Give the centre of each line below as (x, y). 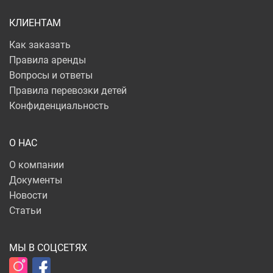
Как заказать (40, 45)
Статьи (25, 211)
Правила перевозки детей (68, 90)
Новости (28, 195)
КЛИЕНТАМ (35, 23)
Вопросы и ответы (51, 75)
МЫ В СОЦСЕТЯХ (48, 248)
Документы (36, 180)
